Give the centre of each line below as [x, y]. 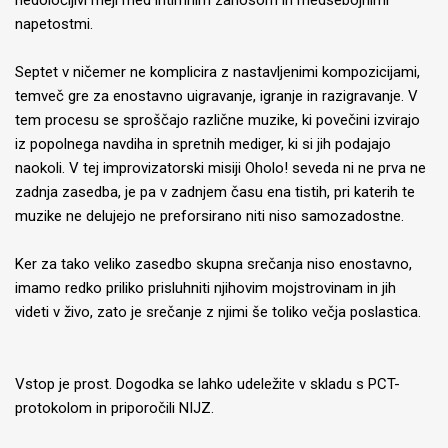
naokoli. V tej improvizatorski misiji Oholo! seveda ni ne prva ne [220, 168]
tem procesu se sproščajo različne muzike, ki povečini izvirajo [217, 120]
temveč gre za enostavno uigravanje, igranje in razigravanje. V [216, 96]
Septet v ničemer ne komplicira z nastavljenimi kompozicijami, [217, 72]
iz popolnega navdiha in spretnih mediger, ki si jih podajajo [203, 144]
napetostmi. [54, 24]
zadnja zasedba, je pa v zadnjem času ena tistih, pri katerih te [215, 192]
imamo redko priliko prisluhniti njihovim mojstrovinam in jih [205, 288]
